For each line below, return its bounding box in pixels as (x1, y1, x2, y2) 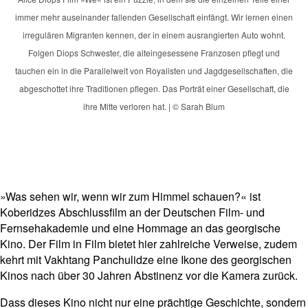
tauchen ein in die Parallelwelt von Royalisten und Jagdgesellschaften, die (15, 65, 293, 77)
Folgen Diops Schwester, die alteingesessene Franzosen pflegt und (28, 47, 280, 59)
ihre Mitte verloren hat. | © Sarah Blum (83, 100, 225, 113)
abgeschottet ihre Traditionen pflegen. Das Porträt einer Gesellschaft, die (19, 82, 289, 95)
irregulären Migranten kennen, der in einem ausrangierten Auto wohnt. (23, 29, 285, 41)
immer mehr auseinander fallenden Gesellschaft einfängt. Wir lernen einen (15, 11, 293, 23)
